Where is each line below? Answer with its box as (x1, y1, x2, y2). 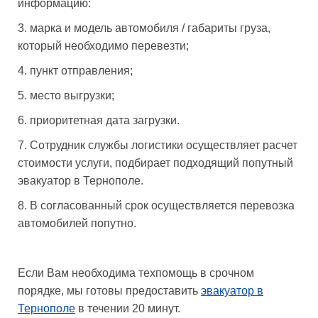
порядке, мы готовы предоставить (18, 284, 201, 297)
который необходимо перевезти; (18, 39, 189, 52)
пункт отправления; (30, 64, 133, 77)
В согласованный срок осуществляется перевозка (30, 199, 295, 212)
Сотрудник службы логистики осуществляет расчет (30, 138, 297, 151)
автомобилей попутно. (18, 216, 136, 229)
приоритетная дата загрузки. (30, 114, 180, 126)
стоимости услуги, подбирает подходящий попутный (18, 156, 293, 169)
